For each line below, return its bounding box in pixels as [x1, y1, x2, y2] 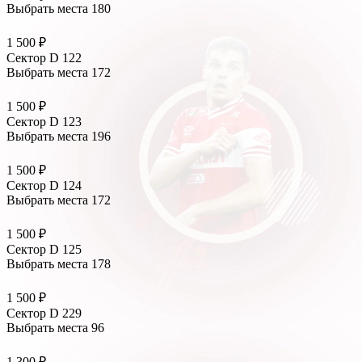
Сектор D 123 [6, 115, 82, 129]
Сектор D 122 [6, 51, 82, 65]
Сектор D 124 [6, 179, 82, 193]
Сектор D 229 [6, 306, 82, 321]
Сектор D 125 [6, 242, 82, 257]
